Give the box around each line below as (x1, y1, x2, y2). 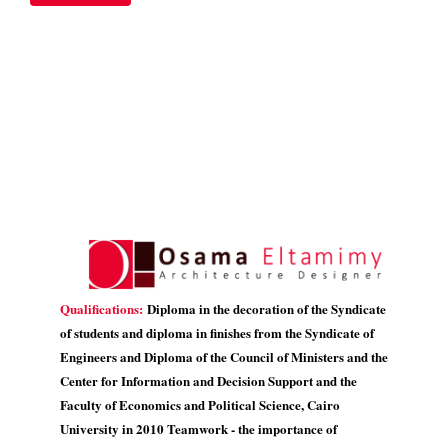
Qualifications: (60, 299, 147, 318)
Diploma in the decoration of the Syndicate (147, 299, 386, 318)
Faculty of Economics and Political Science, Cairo (60, 395, 340, 414)
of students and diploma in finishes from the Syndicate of (60, 323, 374, 342)
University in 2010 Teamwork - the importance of (60, 419, 337, 438)
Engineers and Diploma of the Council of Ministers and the (60, 347, 388, 366)
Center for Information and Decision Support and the (60, 371, 357, 390)
